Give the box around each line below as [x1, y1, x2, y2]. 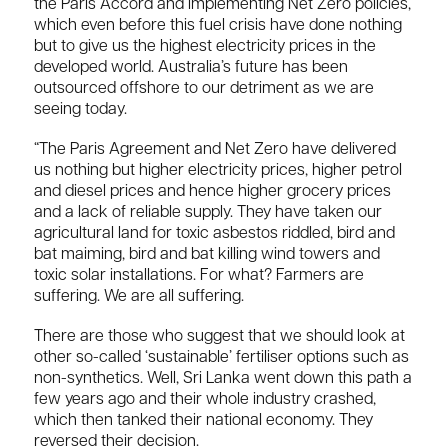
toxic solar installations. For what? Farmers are [34, 268, 364, 285]
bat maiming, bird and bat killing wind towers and [34, 247, 380, 264]
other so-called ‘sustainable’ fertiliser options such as [34, 350, 409, 367]
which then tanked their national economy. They [34, 413, 373, 430]
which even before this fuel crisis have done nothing [34, 17, 402, 34]
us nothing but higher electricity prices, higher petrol [34, 163, 402, 180]
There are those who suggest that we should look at [34, 329, 405, 346]
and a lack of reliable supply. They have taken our [34, 205, 382, 222]
